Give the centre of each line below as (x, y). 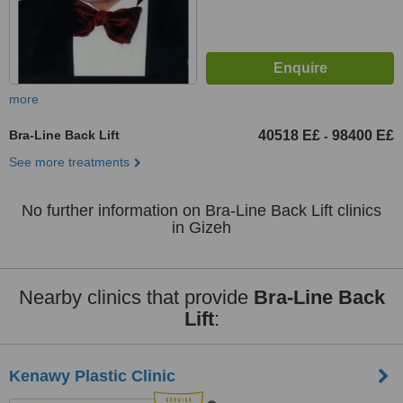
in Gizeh (201, 228)
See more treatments (69, 162)
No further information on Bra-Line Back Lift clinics (201, 210)
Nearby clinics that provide (136, 297)
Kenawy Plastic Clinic (92, 376)
